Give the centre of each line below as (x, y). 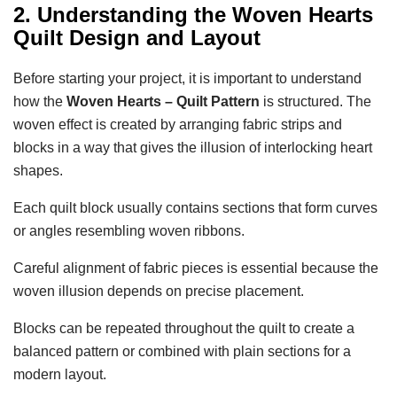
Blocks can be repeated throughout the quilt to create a (184, 328)
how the (40, 101)
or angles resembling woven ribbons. (129, 230)
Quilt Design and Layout (137, 37)
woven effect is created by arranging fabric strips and (178, 124)
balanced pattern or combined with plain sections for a (182, 351)
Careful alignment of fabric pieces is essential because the (196, 268)
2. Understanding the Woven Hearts (193, 14)
